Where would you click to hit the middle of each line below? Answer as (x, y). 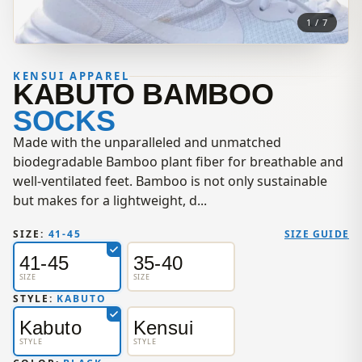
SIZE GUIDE (317, 234)
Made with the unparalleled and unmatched (147, 143)
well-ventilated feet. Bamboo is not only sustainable (170, 181)
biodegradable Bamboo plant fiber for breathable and (178, 162)
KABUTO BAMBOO (143, 95)
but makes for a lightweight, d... (110, 201)
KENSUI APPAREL (72, 76)
